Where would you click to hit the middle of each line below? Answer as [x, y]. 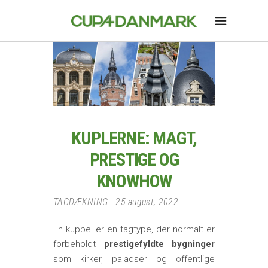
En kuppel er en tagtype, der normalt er [134, 229]
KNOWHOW [134, 181]
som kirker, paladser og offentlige [134, 259]
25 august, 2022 [147, 202]
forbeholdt [79, 244]
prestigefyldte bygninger [159, 244]
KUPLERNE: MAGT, [134, 138]
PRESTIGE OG [134, 159]
